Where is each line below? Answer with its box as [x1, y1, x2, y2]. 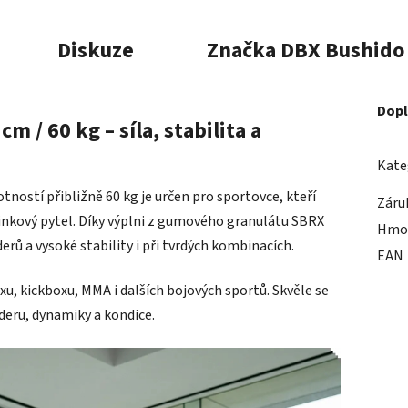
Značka [207, 34, 276, 66]
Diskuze [57, 34, 134, 66]
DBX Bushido [276, 34, 404, 66]
